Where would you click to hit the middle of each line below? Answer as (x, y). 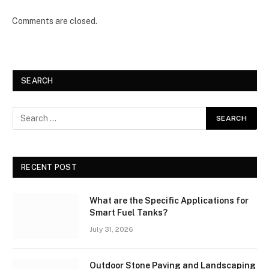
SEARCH (37, 80)
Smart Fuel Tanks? (128, 212)
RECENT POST (49, 167)
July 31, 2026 (111, 229)
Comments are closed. (55, 21)
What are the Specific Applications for (169, 200)
